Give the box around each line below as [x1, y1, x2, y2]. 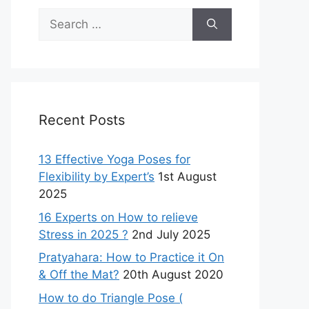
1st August [158, 170, 217, 183]
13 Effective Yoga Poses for [39, 152, 190, 166]
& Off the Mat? [39, 268, 119, 281]
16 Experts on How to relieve [39, 210, 198, 224]
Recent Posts [39, 112, 125, 128]
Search [38, 9, 77, 23]
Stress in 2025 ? [39, 227, 128, 241]
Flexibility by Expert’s [39, 170, 154, 183]
